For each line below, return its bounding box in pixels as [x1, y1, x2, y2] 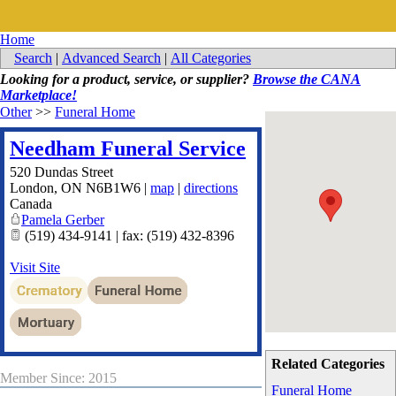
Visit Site [10, 260, 60, 275]
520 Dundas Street [10, 164, 113, 179]
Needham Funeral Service [10, 137, 246, 160]
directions [184, 180, 238, 195]
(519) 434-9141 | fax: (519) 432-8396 [21, 228, 234, 243]
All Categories [171, 50, 251, 65]
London [10, 180, 54, 195]
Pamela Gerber [21, 212, 104, 227]
